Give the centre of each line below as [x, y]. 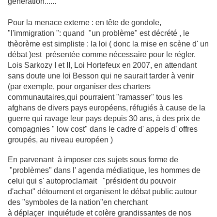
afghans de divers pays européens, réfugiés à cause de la [107, 108]
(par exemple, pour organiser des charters [79, 86]
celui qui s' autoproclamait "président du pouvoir [92, 181]
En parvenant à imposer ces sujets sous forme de [93, 160]
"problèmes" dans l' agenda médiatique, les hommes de [104, 170]
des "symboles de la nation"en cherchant [78, 202]
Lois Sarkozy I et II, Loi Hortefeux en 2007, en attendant [102, 65]
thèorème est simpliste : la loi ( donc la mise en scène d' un [108, 44]
